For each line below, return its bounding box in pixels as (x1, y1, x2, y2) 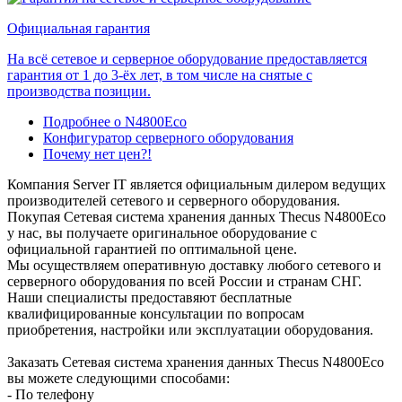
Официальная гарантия (7, 20, 150, 36)
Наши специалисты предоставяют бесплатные (7, 289, 292, 305)
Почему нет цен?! (43, 145, 152, 162)
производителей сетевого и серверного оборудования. (7, 192, 340, 208)
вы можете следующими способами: (7, 370, 230, 386)
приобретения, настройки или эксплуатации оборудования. (7, 321, 373, 337)
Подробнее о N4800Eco (43, 113, 187, 129)
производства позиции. (7, 83, 151, 99)
